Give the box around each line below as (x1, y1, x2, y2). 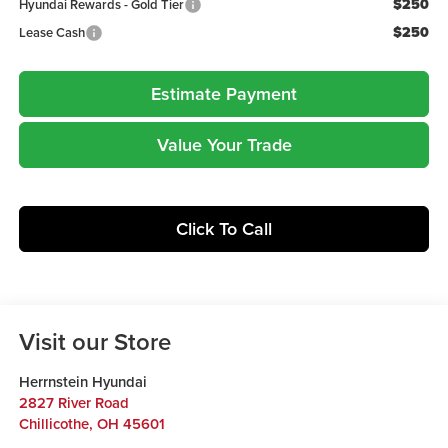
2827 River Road (18, 392, 129, 414)
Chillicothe (18, 413, 89, 435)
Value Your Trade (156, 132, 292, 158)
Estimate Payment (151, 81, 297, 107)
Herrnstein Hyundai (18, 371, 147, 393)
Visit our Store (18, 324, 171, 360)
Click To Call (176, 216, 272, 242)
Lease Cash (18, 23, 85, 43)
